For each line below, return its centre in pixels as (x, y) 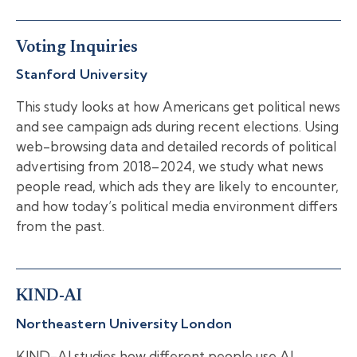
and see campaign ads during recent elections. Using (177, 127)
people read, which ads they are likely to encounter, (177, 186)
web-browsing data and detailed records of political (176, 147)
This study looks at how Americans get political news (178, 107)
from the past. (60, 226)
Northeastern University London (124, 323)
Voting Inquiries (77, 48)
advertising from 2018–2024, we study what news (170, 167)
